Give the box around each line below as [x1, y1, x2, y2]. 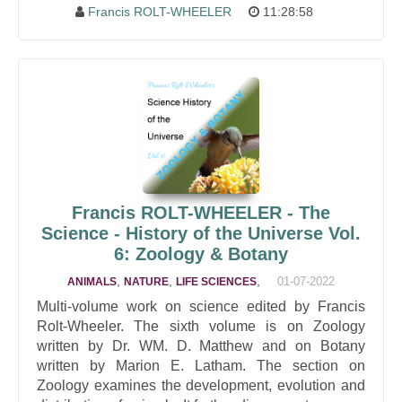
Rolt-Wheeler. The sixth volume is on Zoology [37, 319, 365, 334]
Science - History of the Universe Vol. [41, 223, 361, 243]
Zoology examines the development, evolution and [37, 378, 365, 393]
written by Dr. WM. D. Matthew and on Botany [37, 338, 365, 354]
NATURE [124, 275, 169, 288]
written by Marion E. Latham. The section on [37, 358, 365, 373]
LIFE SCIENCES [176, 275, 257, 288]
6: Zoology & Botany [114, 244, 288, 264]
